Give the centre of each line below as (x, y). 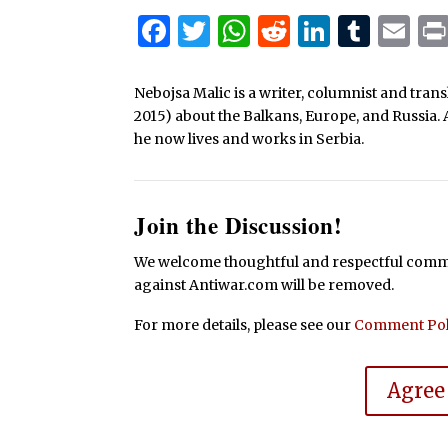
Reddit (341, 30)
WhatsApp (331, 30)
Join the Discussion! (238, 225)
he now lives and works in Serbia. (249, 138)
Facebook (245, 30)
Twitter (269, 30)
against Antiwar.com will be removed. (264, 285)
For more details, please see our (244, 324)
